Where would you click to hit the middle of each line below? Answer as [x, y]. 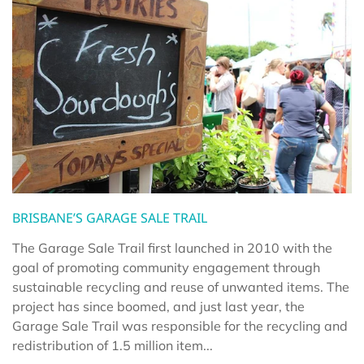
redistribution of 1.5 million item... [113, 345]
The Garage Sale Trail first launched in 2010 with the [172, 247]
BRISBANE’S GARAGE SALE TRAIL [110, 217]
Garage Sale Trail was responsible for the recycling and [180, 325]
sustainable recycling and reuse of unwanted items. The [181, 286]
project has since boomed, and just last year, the [158, 306]
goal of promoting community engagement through [166, 267]
